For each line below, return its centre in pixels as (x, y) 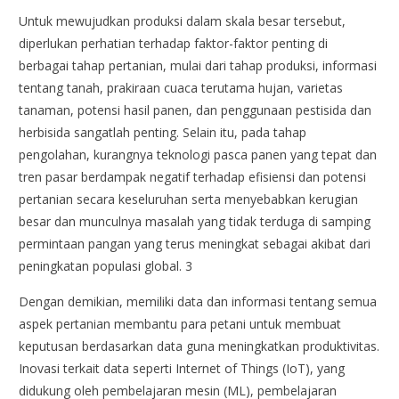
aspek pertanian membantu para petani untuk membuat (180, 323)
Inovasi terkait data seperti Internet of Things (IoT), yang (182, 368)
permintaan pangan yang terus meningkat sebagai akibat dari (195, 243)
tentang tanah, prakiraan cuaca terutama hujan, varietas (181, 87)
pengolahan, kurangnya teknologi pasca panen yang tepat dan (198, 154)
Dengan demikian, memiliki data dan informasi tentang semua (198, 301)
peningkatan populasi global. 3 (106, 265)
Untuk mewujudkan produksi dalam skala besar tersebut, (183, 20)
